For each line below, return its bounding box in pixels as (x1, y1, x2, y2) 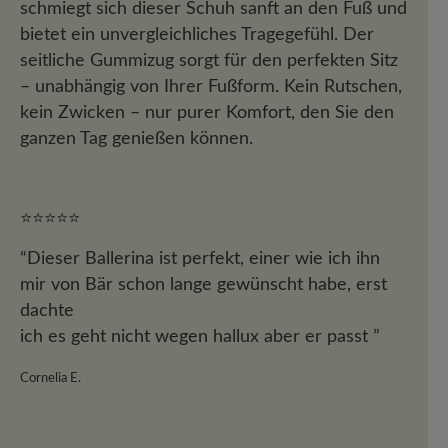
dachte (20, 302, 74, 319)
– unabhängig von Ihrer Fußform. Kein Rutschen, (20, 78, 402, 95)
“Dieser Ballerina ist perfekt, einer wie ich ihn (20, 250, 380, 267)
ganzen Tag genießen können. (20, 130, 253, 147)
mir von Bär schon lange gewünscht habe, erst (20, 276, 387, 293)
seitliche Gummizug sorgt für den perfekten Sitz (20, 52, 398, 69)
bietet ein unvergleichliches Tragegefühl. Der (20, 26, 374, 43)
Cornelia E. (20, 371, 81, 385)
